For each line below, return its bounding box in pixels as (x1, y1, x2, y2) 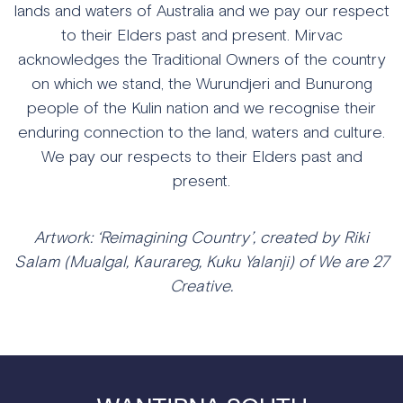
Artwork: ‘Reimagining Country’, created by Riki (34, 227, 369, 247)
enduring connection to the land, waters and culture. (18, 121, 385, 142)
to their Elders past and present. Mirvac (60, 24, 343, 45)
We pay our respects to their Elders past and (40, 146, 363, 166)
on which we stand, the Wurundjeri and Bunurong (31, 73, 372, 94)
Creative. (170, 275, 233, 296)
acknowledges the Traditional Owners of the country (17, 49, 386, 69)
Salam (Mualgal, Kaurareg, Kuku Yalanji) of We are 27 (13, 251, 390, 272)
